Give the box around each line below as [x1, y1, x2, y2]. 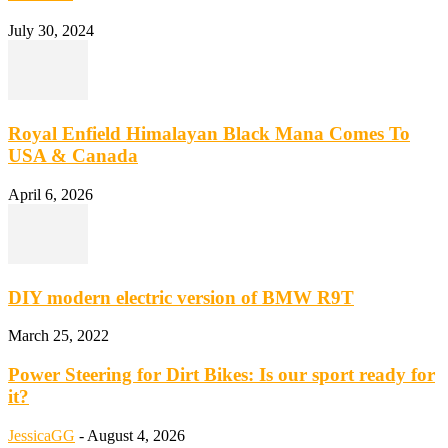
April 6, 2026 [8, 185, 93, 203]
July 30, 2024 [8, 22, 94, 40]
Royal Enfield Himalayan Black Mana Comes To [8, 123, 410, 145]
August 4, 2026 [87, 426, 185, 444]
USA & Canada [8, 145, 138, 167]
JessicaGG [8, 426, 75, 444]
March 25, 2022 [8, 327, 109, 345]
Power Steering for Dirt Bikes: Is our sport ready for [8, 363, 435, 385]
